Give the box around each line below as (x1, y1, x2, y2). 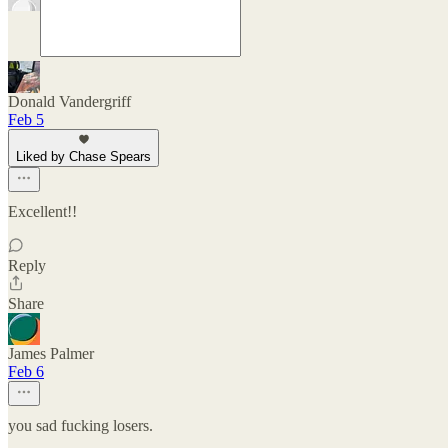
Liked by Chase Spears (16, 149, 151, 164)
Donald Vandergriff (8, 93, 131, 110)
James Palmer (8, 345, 94, 362)
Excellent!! (8, 203, 77, 220)
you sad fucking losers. (8, 417, 153, 434)
